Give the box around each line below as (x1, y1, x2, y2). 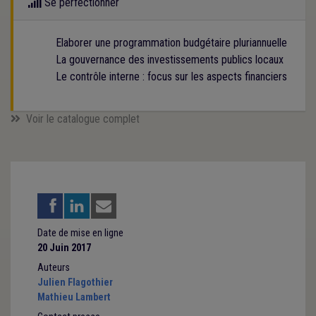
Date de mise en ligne (37, 226, 123, 239)
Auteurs (37, 261, 70, 274)
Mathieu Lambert (37, 291, 111, 303)
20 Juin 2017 (37, 241, 91, 254)
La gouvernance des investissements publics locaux (56, 52, 284, 66)
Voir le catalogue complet (26, 111, 140, 126)
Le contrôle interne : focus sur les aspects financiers (56, 69, 287, 83)
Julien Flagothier (37, 276, 113, 288)
